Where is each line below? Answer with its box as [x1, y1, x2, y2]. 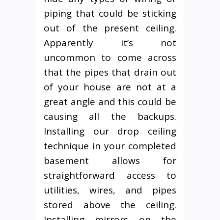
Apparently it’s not [44, 36, 176, 49]
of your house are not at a [44, 80, 176, 93]
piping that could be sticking [44, 6, 176, 20]
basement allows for [44, 154, 176, 167]
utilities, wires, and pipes [44, 183, 176, 196]
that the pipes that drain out [44, 65, 176, 79]
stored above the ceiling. [44, 198, 176, 211]
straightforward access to [44, 168, 176, 182]
